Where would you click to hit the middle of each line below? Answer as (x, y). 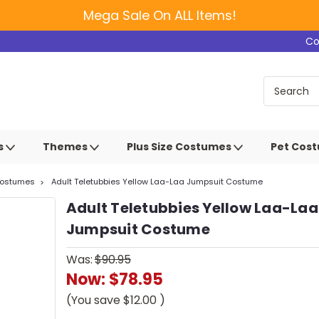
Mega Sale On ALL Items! (159, 15)
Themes (66, 147)
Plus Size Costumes (180, 147)
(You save (93, 300)
